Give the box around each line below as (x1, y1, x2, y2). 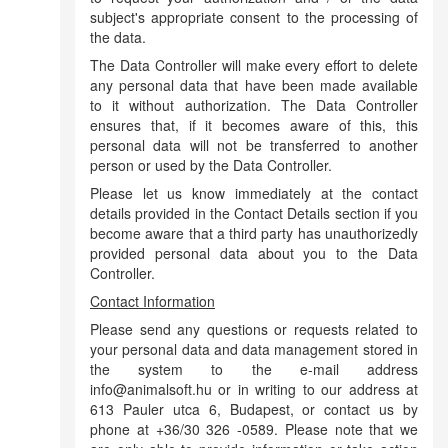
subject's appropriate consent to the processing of (90, 7, 418, 27)
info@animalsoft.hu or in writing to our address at (90, 379, 418, 399)
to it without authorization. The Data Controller (90, 95, 418, 115)
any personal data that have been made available (90, 75, 418, 95)
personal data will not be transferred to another (90, 135, 418, 155)
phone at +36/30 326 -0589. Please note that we (90, 419, 418, 439)
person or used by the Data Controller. (90, 155, 332, 175)
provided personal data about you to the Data (90, 243, 418, 263)
